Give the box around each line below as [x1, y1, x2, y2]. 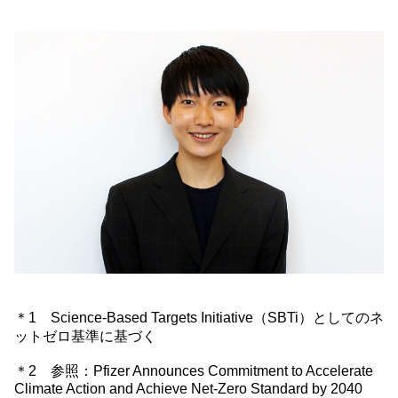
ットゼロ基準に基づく [14, 329, 156, 344]
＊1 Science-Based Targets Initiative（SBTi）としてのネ [14, 310, 384, 325]
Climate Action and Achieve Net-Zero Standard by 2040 [14, 381, 362, 396]
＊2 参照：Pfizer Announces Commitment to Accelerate [14, 363, 373, 378]
